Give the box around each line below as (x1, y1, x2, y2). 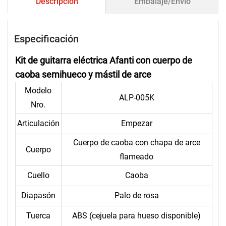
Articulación (17, 119, 60, 129)
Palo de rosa (114, 191, 159, 201)
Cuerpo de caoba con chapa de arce (73, 138, 200, 148)
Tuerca (26, 211, 50, 221)
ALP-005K (119, 93, 154, 103)
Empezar (121, 119, 152, 129)
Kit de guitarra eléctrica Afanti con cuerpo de (15, 55, 192, 66)
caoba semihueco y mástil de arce (15, 69, 151, 80)
